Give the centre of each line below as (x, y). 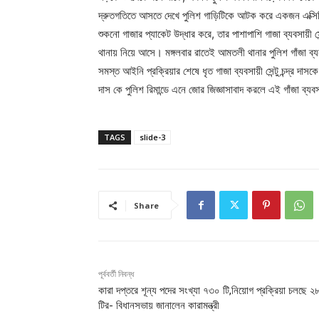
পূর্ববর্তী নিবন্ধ (116, 274)
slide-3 (152, 137)
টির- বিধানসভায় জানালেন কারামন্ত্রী (159, 306)
